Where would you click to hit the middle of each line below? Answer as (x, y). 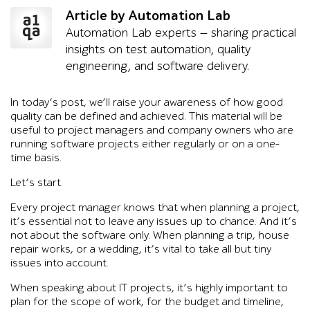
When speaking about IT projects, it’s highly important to (149, 288)
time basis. (36, 158)
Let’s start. (37, 183)
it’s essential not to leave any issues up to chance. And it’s (154, 221)
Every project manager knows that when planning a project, (155, 208)
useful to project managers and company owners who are (152, 130)
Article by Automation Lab (148, 16)
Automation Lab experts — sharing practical (181, 33)
